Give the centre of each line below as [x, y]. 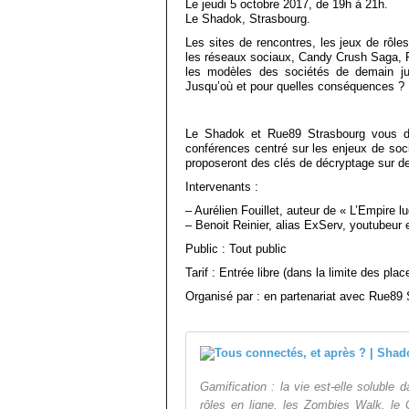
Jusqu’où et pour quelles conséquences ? [295, 86]
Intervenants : [224, 187]
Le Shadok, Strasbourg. [248, 19]
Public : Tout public [236, 249]
